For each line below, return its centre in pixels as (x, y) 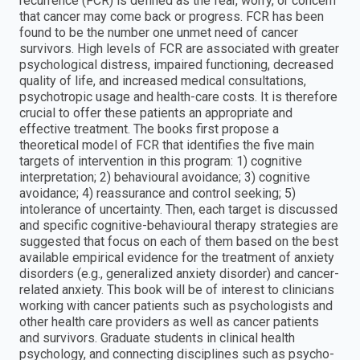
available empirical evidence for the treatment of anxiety (177, 258)
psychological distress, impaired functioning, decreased (176, 65)
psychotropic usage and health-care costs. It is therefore (178, 97)
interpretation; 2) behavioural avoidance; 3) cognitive (165, 178)
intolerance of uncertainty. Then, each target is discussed (178, 210)
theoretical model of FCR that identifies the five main (167, 145)
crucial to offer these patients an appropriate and (156, 113)
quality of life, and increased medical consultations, (163, 81)
